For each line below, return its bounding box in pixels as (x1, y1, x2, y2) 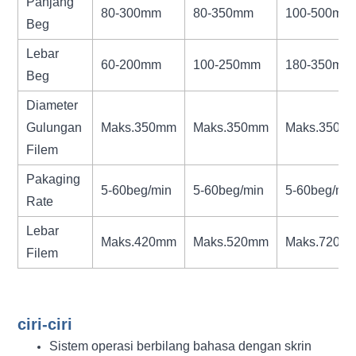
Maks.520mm (193, 234, 269, 249)
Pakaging (26, 172, 81, 186)
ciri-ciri (17, 315, 73, 333)
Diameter (26, 98, 79, 112)
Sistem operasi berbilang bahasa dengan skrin (49, 339, 312, 353)
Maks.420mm (101, 234, 177, 249)
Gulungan (26, 120, 83, 134)
